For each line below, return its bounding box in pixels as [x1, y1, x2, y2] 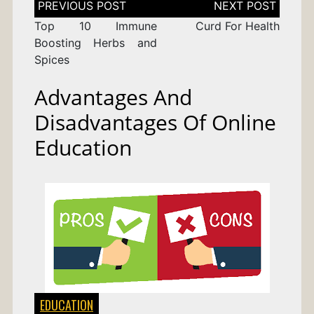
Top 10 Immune [34, 19, 157, 34]
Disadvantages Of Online [34, 108, 276, 137]
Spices [34, 53, 69, 67]
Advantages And [34, 83, 192, 112]
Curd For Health [196, 19, 280, 34]
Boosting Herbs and [34, 36, 157, 50]
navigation [33, 6, 90, 20]
